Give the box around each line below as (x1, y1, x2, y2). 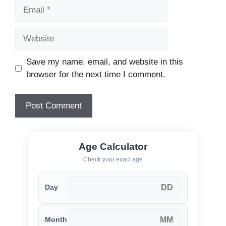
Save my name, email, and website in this (26, 57, 183, 67)
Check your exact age (83, 155, 143, 163)
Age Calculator (79, 141, 147, 152)
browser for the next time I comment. (26, 70, 165, 80)
